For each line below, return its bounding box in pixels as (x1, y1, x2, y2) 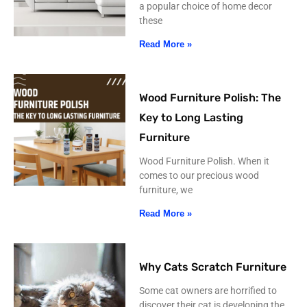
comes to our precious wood (139, 170, 260, 182)
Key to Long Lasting (139, 111, 244, 125)
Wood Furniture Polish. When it (139, 156, 270, 167)
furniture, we (139, 184, 193, 196)
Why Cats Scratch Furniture (139, 260, 287, 274)
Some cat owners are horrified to (139, 285, 278, 297)
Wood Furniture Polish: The (139, 91, 282, 105)
